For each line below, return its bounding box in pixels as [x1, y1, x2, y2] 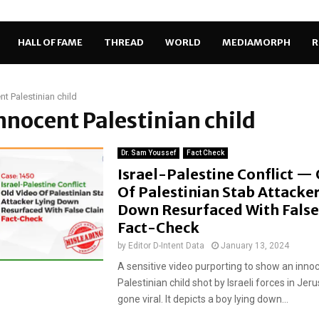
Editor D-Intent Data [127, 241, 204, 251]
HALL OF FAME [17, 36, 83, 48]
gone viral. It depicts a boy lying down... [117, 293, 288, 305]
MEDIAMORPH [221, 36, 291, 48]
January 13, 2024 [220, 241, 289, 251]
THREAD [103, 36, 144, 48]
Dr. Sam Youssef [120, 149, 176, 157]
